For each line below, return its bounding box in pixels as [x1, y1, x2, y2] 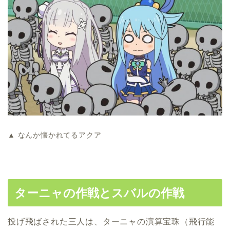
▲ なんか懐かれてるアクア [8, 130, 102, 139]
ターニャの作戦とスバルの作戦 [14, 186, 184, 200]
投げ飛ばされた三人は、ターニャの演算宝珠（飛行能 [8, 217, 215, 226]
